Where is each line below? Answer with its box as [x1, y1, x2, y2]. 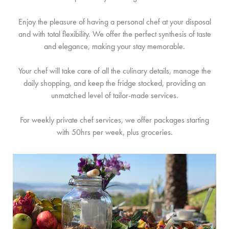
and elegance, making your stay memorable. [44, 41, 185, 52]
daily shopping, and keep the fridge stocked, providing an [23, 78, 206, 88]
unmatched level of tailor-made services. [51, 90, 178, 101]
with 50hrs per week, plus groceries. [56, 127, 173, 138]
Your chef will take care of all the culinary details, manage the [18, 65, 211, 76]
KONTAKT [14, 1, 59, 15]
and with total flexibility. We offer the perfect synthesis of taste [18, 29, 211, 39]
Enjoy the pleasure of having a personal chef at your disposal [18, 16, 211, 27]
